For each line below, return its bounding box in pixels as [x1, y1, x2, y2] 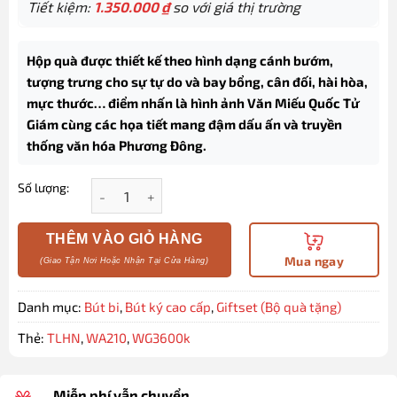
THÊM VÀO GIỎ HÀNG [45, 231, 203, 247]
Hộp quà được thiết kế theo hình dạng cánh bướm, [26, 51, 333, 68]
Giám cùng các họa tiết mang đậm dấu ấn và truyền [26, 115, 342, 132]
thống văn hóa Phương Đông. [26, 136, 206, 153]
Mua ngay [284, 253, 345, 269]
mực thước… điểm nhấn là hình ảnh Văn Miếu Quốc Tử [26, 94, 360, 111]
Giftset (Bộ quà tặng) [215, 299, 341, 315]
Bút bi [83, 299, 120, 315]
